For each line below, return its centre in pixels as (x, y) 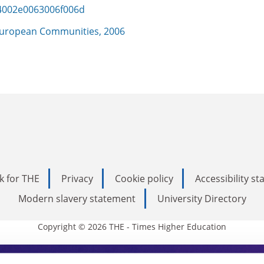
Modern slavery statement (77, 198)
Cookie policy (144, 178)
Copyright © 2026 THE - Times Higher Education (132, 226)
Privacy (77, 178)
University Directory (202, 198)
